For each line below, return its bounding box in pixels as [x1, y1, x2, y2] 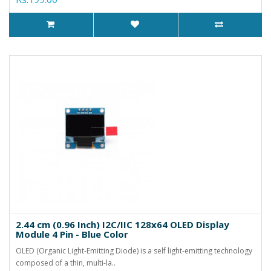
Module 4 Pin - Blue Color [16, 227, 128, 240]
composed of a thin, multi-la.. [16, 257, 116, 268]
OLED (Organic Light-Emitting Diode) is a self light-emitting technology [16, 245, 252, 256]
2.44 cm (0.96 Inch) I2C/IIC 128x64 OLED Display [16, 218, 229, 230]
